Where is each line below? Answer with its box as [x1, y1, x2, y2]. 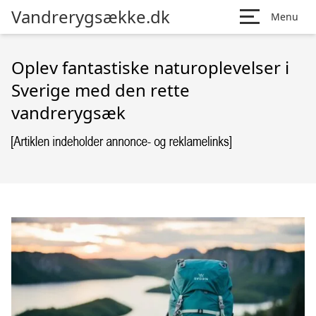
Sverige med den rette [11, 78, 190, 102]
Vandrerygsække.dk [11, 5, 170, 28]
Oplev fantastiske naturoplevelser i [11, 56, 289, 79]
